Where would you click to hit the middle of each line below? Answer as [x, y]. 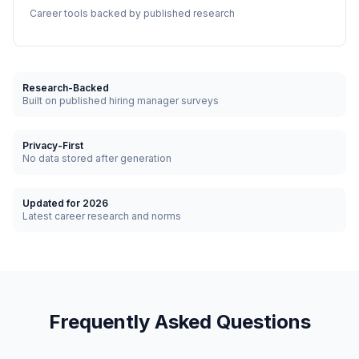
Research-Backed [66, 88]
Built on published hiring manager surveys [121, 101]
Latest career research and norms [102, 216]
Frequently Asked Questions [179, 322]
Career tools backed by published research [132, 13]
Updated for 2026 [65, 203]
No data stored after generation [97, 158]
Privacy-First [53, 145]
